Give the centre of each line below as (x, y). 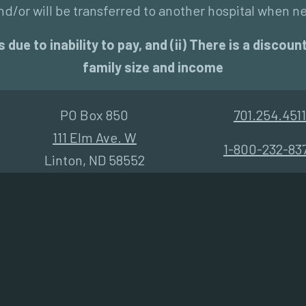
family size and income (153, 67)
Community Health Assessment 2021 (139, 233)
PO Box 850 (95, 115)
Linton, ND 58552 (94, 160)
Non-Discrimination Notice (111, 267)
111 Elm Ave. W (94, 137)
